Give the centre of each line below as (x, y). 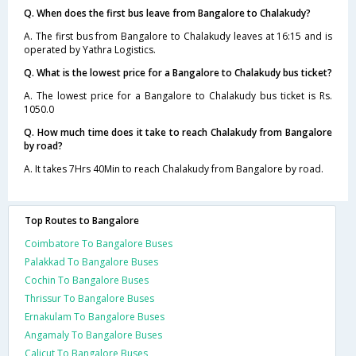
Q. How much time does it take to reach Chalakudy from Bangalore (178, 132)
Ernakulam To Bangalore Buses (95, 316)
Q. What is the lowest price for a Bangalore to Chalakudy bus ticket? (178, 72)
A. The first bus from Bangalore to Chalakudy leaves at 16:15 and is (178, 36)
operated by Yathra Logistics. (90, 49)
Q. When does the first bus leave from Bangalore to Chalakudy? (167, 13)
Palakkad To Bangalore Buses (91, 261)
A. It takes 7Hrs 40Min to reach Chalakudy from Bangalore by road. (174, 168)
